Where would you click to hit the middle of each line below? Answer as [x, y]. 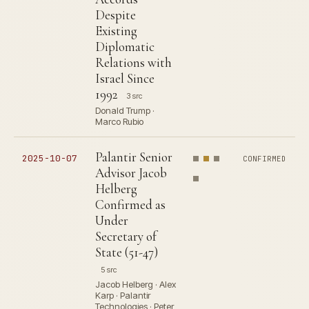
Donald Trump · [125, 110]
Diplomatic [125, 47]
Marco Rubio [119, 121]
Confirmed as [130, 205]
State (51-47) [127, 252]
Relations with [133, 62]
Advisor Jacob [131, 173]
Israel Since [125, 78]
